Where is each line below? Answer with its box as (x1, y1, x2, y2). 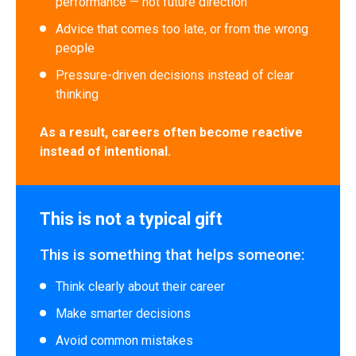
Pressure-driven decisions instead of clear (56, 68, 294, 83)
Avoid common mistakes (56, 333, 193, 348)
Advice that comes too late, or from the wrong (56, 21, 308, 37)
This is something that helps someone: (40, 246, 305, 264)
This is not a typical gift (40, 209, 222, 229)
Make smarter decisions (56, 306, 191, 321)
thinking (56, 87, 99, 102)
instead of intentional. (40, 144, 171, 159)
